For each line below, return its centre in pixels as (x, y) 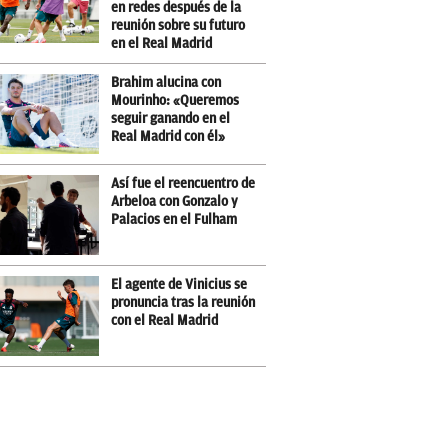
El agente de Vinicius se (179, 284)
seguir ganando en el (170, 118)
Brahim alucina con (166, 82)
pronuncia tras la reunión (183, 302)
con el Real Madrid (164, 320)
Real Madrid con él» (168, 136)
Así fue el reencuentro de (183, 183)
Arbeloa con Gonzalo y (174, 201)
